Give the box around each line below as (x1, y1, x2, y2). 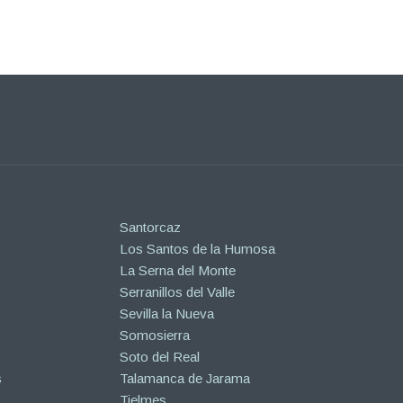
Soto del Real (119, 349, 200, 365)
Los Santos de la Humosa (119, 241, 275, 257)
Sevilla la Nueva (119, 306, 214, 322)
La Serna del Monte (119, 263, 236, 279)
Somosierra (119, 327, 190, 344)
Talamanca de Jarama (119, 371, 250, 387)
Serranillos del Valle (119, 284, 235, 300)
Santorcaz (119, 219, 181, 236)
